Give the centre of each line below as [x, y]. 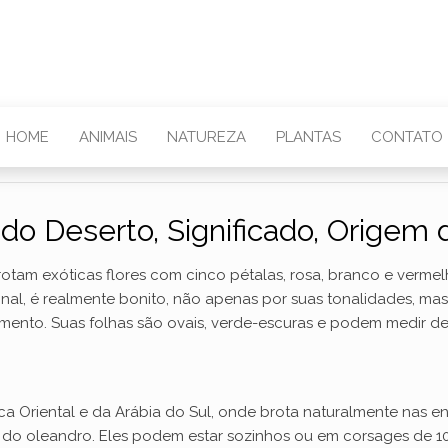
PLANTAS [308, 137]
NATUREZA [206, 137]
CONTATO [406, 137]
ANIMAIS [107, 137]
